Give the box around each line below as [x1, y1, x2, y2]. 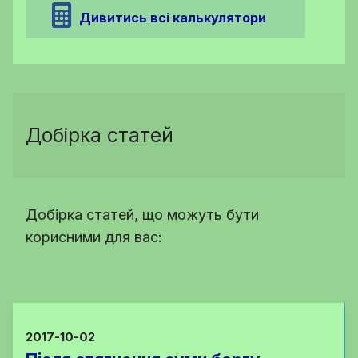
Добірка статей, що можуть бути [26, 205, 259, 223]
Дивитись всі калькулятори [79, 9, 266, 26]
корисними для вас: [26, 228, 162, 245]
